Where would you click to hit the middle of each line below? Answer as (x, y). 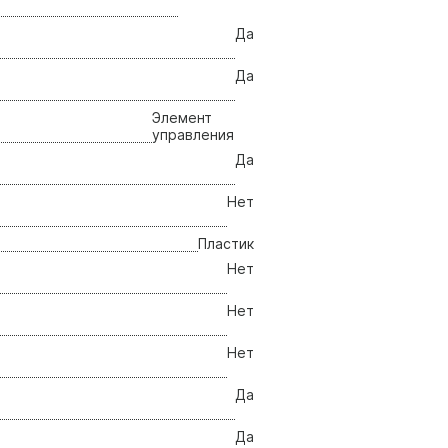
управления (192, 134)
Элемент (181, 117)
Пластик (225, 243)
